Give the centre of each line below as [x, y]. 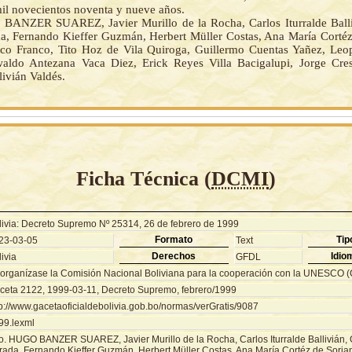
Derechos [174, 256]
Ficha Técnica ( [144, 178]
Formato [174, 239]
